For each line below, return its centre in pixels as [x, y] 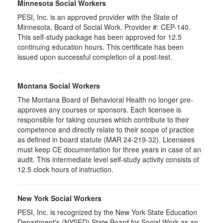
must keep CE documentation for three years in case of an [109, 149]
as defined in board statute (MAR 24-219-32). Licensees [106, 139]
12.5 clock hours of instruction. [65, 169]
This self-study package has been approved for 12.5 [100, 37]
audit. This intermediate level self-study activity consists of [108, 159]
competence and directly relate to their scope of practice [106, 129]
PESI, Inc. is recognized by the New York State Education [107, 212]
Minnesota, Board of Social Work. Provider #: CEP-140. [104, 27]
